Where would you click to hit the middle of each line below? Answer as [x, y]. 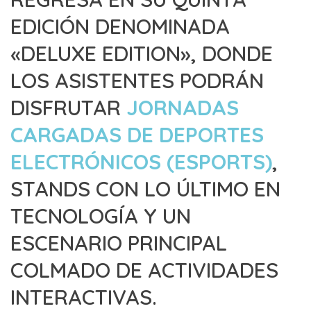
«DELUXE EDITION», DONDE [142, 53]
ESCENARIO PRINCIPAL [119, 243]
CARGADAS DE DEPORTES [137, 135]
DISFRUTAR [68, 108]
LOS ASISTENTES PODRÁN [137, 81]
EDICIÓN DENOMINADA [120, 26]
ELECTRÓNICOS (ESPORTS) [141, 162]
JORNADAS [183, 108]
